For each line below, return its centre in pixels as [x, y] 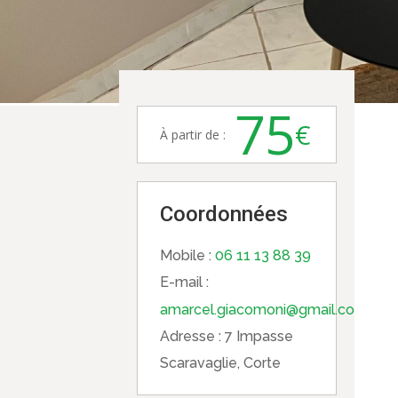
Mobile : [188, 255]
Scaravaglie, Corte [221, 363]
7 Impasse [259, 336]
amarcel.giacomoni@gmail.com [264, 310]
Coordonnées [224, 214]
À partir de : [193, 135]
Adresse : [193, 336]
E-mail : [185, 282]
